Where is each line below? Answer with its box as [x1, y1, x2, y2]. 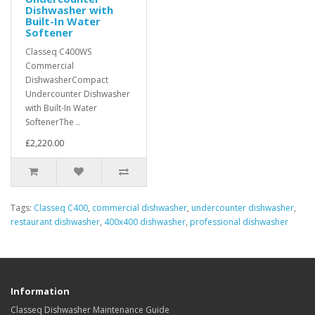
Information [11, 285, 70, 297]
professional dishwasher [190, 216, 288, 228]
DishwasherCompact [25, 74, 108, 86]
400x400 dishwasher [104, 216, 186, 228]
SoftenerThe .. [25, 116, 80, 128]
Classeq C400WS [25, 46, 91, 58]
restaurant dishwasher [11, 216, 100, 228]
